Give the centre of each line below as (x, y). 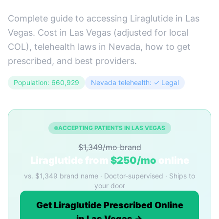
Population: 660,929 (46, 82)
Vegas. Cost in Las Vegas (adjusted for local (98, 33)
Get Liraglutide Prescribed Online (109, 205)
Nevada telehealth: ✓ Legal (135, 82)
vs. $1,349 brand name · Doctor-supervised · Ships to (109, 176)
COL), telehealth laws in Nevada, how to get (99, 47)
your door (109, 186)
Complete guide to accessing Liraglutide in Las (104, 18)
